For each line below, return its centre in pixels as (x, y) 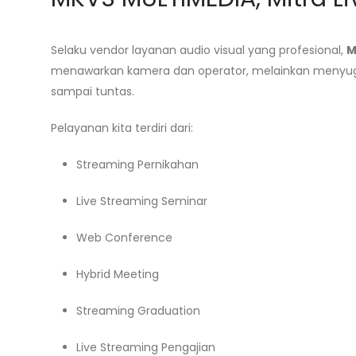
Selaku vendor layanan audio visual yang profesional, (199, 50)
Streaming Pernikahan (137, 164)
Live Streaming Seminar (142, 201)
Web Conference (124, 238)
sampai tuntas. (93, 91)
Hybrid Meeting (118, 274)
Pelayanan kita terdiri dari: (122, 128)
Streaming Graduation (138, 311)
